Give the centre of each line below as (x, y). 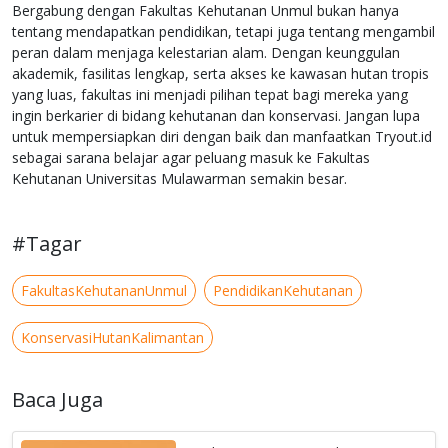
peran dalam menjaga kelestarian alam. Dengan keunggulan (206, 53)
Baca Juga (57, 400)
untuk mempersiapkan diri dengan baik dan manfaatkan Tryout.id (222, 137)
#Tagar (47, 244)
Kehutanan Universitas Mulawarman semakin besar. (179, 179)
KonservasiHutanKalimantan (112, 338)
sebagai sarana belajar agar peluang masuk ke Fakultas (191, 158)
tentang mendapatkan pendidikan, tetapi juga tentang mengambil (223, 32)
